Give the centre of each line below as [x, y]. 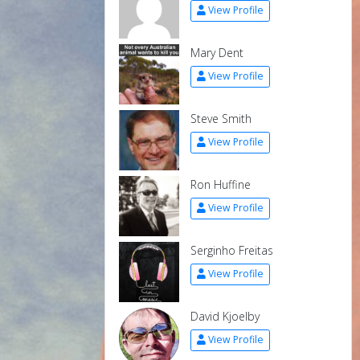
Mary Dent [217, 52]
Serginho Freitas [232, 250]
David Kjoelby [225, 316]
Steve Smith [221, 118]
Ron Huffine [221, 184]
